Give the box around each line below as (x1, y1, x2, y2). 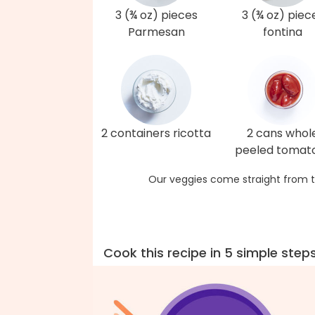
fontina (263, 24, 302, 40)
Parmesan (127, 24, 185, 40)
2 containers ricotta (101, 125, 211, 141)
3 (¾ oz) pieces (115, 7, 198, 23)
